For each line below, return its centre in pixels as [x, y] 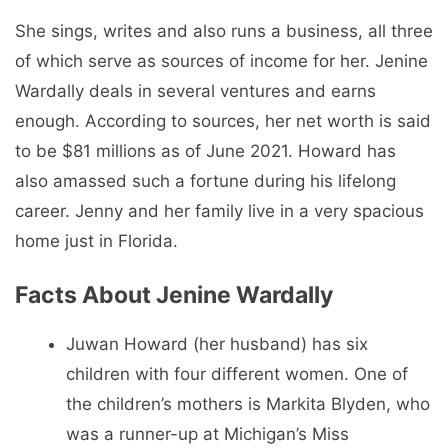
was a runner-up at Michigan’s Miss [207, 433]
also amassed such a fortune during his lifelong [205, 181]
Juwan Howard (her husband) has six [217, 343]
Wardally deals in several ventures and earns [195, 91]
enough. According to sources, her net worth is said [223, 121]
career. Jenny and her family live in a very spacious [219, 211]
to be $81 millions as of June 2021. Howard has [205, 151]
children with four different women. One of [237, 373]
